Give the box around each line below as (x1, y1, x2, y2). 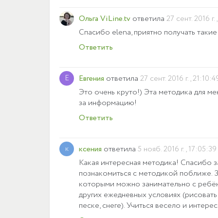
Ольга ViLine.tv (79, 13, 130, 25)
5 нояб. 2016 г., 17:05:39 (138, 144, 217, 155)
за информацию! (79, 97, 137, 109)
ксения (79, 144, 102, 155)
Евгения (79, 73, 104, 85)
